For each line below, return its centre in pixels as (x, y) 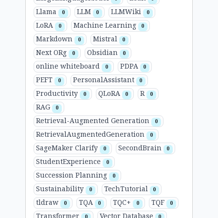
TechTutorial (127, 189)
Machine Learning (106, 26)
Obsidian (103, 53)
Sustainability (61, 189)
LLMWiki (127, 12)
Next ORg (52, 53)
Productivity (58, 94)
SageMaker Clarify (68, 148)
